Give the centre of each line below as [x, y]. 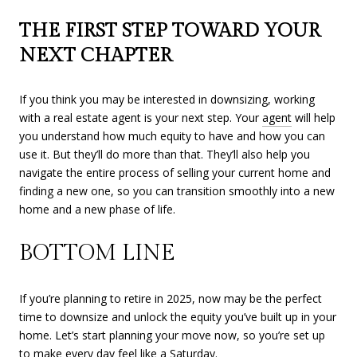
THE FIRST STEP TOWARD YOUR [170, 31]
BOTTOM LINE [97, 253]
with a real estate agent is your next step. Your [141, 117]
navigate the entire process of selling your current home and [175, 172]
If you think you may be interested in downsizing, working [167, 99]
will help [314, 117]
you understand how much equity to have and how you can [172, 135]
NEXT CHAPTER [96, 55]
